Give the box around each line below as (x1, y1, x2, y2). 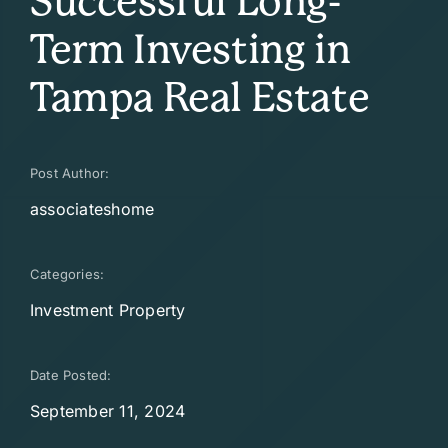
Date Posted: (29, 367, 112, 384)
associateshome (29, 199, 155, 220)
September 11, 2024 (29, 401, 186, 422)
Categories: (29, 266, 105, 283)
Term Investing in (29, 26, 351, 74)
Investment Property (29, 300, 186, 321)
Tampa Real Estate (29, 74, 370, 122)
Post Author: (29, 165, 110, 182)
